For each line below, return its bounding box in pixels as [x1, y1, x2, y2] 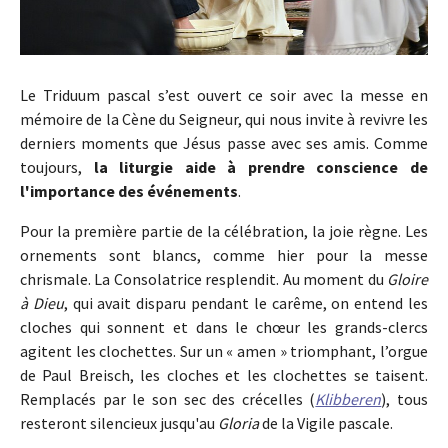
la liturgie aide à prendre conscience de [93, 157, 429, 178]
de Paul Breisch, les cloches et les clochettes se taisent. [20, 365, 428, 386]
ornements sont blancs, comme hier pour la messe [20, 245, 428, 266]
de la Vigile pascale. [259, 413, 393, 434]
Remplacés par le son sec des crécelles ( [20, 389, 316, 410]
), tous [381, 389, 428, 410]
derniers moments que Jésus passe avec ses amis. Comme [20, 133, 428, 154]
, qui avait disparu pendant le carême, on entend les [63, 293, 429, 314]
